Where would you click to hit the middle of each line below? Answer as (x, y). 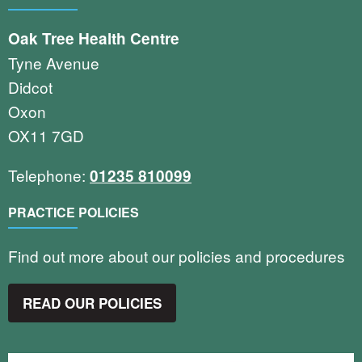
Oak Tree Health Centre (94, 38)
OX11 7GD (46, 135)
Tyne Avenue (54, 62)
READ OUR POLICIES (93, 303)
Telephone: (49, 175)
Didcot (30, 86)
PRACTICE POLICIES (74, 212)
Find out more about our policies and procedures (179, 256)
